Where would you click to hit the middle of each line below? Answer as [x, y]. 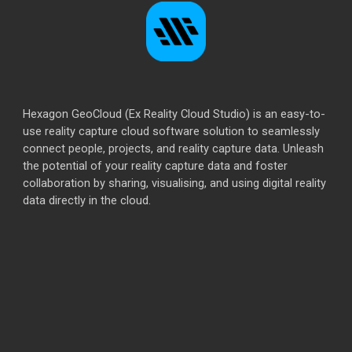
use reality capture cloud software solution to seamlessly [172, 131]
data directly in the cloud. [87, 200]
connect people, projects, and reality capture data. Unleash [174, 148]
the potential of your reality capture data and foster [156, 165]
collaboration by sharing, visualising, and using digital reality [175, 183]
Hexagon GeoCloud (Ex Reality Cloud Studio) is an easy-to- [174, 114]
